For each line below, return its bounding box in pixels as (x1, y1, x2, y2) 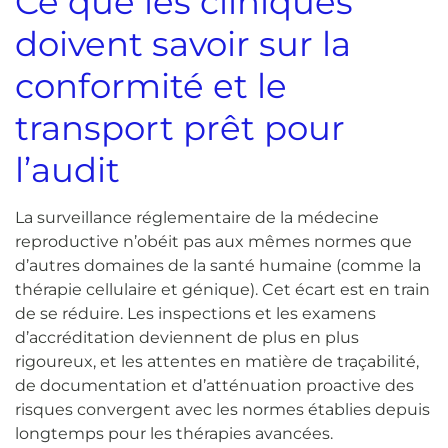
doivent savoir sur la (15, 22, 351, 65)
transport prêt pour (15, 106, 345, 149)
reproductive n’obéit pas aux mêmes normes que (15, 231, 412, 251)
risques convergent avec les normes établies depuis (15, 399, 430, 419)
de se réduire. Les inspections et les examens (15, 303, 376, 323)
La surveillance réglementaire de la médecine (15, 207, 379, 227)
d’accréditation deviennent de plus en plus (15, 327, 359, 347)
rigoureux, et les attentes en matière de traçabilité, (15, 351, 419, 371)
